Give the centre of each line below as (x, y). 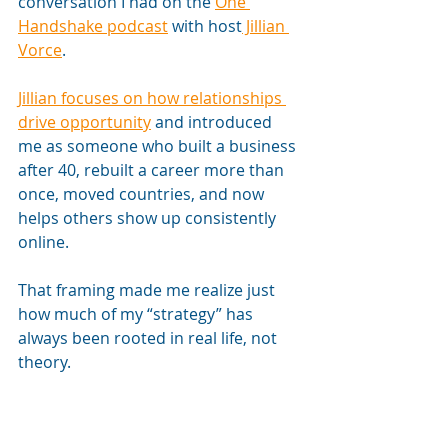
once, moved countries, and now (143, 194)
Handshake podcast (93, 26)
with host (205, 26)
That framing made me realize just (148, 290)
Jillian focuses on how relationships (152, 98)
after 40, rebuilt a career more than (153, 170)
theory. (44, 362)
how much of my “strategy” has (137, 314)
